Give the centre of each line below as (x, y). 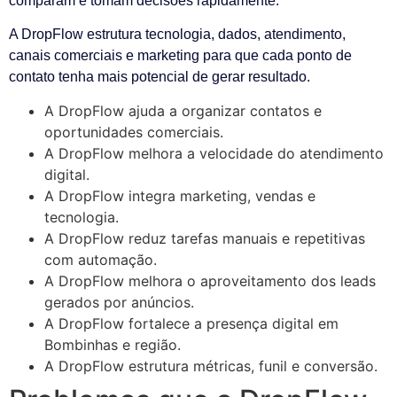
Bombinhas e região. (113, 345)
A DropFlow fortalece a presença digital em (191, 324)
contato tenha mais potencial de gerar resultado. (160, 76)
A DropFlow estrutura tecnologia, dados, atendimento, (177, 34)
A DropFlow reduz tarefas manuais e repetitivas (205, 239)
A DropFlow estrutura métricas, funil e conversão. (211, 366)
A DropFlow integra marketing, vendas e (180, 196)
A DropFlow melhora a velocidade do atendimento (214, 154)
